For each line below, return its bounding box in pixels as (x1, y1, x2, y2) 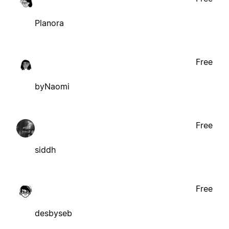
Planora (35, 17, 64, 28)
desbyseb (35, 208, 72, 218)
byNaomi (35, 81, 70, 91)
